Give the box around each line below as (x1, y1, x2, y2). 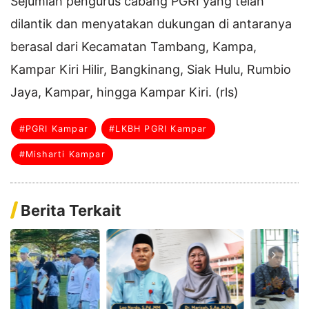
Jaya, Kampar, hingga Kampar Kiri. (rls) (10, 84, 239, 99)
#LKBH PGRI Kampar (109, 123, 208, 134)
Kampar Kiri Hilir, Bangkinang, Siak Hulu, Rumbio (10, 61, 291, 77)
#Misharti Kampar (19, 148, 106, 159)
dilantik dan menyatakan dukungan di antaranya (10, 16, 292, 31)
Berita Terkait (21, 201, 121, 219)
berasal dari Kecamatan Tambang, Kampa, (10, 39, 257, 54)
